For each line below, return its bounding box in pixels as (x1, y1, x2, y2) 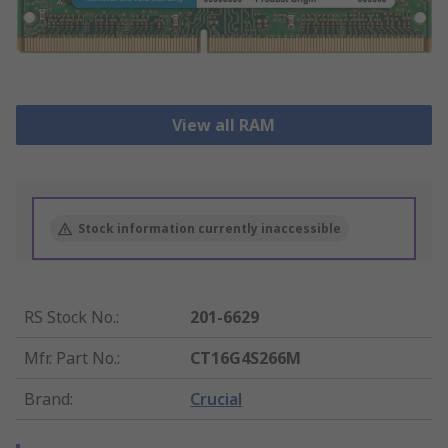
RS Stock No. (24, 306, 116, 329)
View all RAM (172, 114, 276, 137)
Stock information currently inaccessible (78, 220, 341, 238)
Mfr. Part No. (24, 347, 117, 370)
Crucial (190, 388, 243, 411)
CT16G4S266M (190, 347, 302, 370)
